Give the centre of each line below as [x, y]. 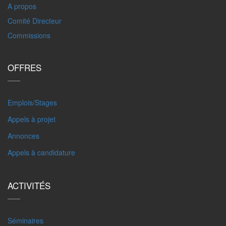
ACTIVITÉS [29, 185]
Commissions [29, 35]
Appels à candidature [41, 152]
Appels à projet [32, 119]
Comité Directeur [35, 21]
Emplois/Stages [32, 102]
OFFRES [24, 67]
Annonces [23, 136]
